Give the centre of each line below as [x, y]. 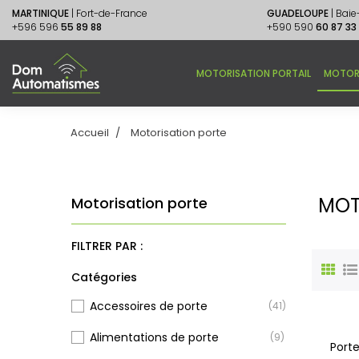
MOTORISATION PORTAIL [253, 73]
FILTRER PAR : [107, 246]
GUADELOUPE [297, 13]
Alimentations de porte [154, 337]
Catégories [104, 277]
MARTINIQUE [40, 13]
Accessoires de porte [149, 306]
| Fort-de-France [109, 13]
